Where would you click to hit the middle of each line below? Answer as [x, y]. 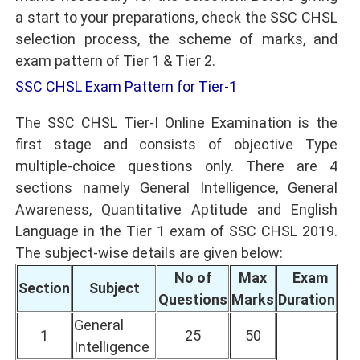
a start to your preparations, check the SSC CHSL [176, 18]
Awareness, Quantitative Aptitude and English [176, 209]
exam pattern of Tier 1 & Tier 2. [115, 61]
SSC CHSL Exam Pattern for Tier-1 [126, 87]
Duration [307, 299]
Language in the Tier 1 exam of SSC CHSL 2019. [176, 231]
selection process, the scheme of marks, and [176, 39]
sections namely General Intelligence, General [176, 187]
